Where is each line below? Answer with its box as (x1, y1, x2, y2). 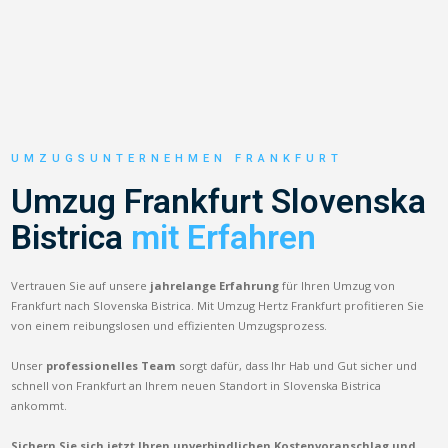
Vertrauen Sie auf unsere (11, 277, 151, 293)
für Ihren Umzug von (279, 277, 396, 293)
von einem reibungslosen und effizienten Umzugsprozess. (11, 317, 328, 333)
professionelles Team (46, 357, 177, 373)
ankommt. (11, 397, 68, 413)
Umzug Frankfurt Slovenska (11, 181, 427, 221)
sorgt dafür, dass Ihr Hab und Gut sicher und (176, 357, 418, 373)
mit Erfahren (131, 217, 317, 257)
